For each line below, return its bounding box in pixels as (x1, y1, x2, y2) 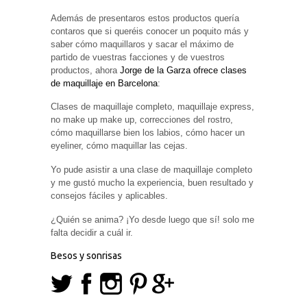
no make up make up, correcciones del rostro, (51, 114, 233, 125)
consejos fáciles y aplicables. (51, 190, 168, 201)
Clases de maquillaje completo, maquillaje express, (51, 101, 254, 112)
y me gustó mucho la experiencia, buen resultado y (51, 177, 254, 188)
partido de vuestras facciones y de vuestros (51, 51, 225, 62)
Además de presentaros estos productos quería (51, 12, 239, 23)
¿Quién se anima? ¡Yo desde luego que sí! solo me (51, 214, 254, 225)
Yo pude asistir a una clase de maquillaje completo (51, 164, 252, 175)
